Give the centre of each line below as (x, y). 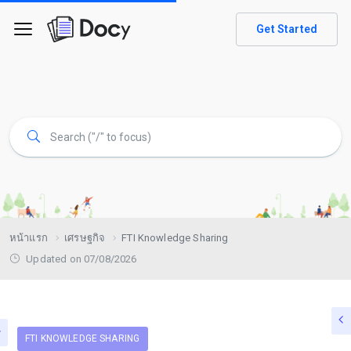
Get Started (287, 29)
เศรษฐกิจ (85, 238)
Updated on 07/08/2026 (80, 259)
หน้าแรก (29, 238)
